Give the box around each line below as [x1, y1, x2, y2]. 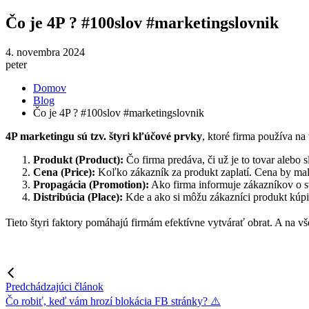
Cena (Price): [33, 166, 95, 178]
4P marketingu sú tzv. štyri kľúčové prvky [6, 130, 202, 142]
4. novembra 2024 [6, 46, 85, 58]
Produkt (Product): [33, 153, 123, 166]
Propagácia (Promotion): [33, 178, 149, 190]
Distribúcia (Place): [33, 190, 123, 203]
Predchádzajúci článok [6, 280, 103, 292]
